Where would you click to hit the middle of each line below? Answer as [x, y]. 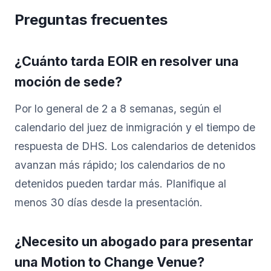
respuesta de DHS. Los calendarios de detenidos [135, 146]
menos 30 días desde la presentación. [109, 202]
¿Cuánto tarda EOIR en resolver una [127, 61]
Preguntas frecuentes [91, 19]
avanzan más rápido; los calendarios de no [120, 165]
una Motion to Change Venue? [109, 262]
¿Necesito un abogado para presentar [134, 241]
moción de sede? [68, 81]
